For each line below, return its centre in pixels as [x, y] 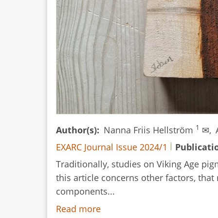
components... [85, 191]
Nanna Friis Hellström [150, 130]
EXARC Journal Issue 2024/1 [112, 147]
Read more [78, 209]
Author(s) [76, 130]
